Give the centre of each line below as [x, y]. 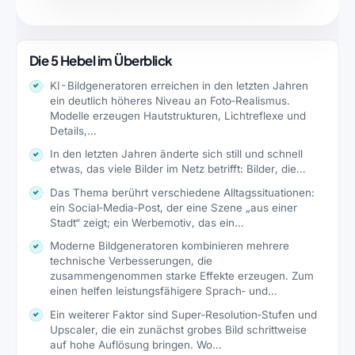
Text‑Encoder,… [90, 306]
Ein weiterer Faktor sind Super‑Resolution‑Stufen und [184, 314]
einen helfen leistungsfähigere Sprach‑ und [159, 291]
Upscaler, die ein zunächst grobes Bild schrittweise [179, 329]
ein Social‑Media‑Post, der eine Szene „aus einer [174, 207]
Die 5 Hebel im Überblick [101, 61]
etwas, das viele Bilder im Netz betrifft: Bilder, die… [178, 169]
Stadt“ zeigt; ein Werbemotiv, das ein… [147, 222]
